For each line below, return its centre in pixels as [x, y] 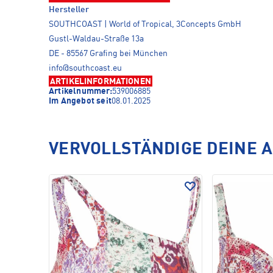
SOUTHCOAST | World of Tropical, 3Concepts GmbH [145, 24]
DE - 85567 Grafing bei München [108, 54]
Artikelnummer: [80, 91]
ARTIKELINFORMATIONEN [101, 82]
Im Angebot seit [80, 101]
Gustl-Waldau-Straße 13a [96, 39]
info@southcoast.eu [85, 68]
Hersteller [69, 10]
